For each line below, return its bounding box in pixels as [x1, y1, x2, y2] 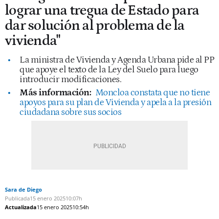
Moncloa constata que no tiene [95, 87, 210, 98]
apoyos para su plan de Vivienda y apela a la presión [20, 97, 211, 108]
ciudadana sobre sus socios [20, 107, 121, 117]
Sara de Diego [5, 185, 42, 193]
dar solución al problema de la [5, 17, 185, 34]
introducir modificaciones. [20, 74, 123, 85]
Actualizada [5, 203, 37, 211]
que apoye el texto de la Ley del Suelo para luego [20, 64, 198, 75]
